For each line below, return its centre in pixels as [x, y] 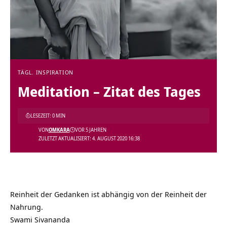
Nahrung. [27, 207]
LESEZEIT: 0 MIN [48, 116]
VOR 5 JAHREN [90, 130]
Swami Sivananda [40, 219]
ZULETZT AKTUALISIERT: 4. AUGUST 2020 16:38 [89, 138]
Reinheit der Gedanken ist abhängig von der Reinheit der [108, 194]
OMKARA [59, 130]
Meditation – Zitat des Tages [109, 91]
